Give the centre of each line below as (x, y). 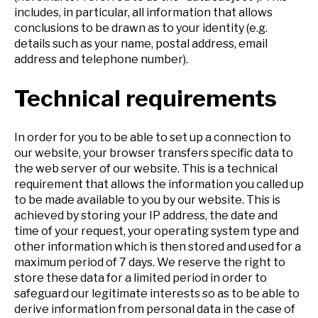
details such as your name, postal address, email (141, 43)
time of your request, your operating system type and (157, 231)
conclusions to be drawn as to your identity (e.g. (141, 28)
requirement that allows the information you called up (159, 185)
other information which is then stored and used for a (158, 247)
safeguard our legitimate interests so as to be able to (157, 294)
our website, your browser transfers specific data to (154, 153)
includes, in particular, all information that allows (143, 12)
